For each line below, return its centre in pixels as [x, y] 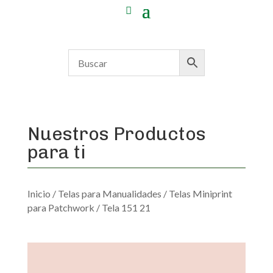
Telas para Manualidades [109, 193]
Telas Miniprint [200, 193]
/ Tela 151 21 [122, 207]
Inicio [39, 193]
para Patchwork [61, 207]
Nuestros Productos [116, 134]
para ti [56, 152]
